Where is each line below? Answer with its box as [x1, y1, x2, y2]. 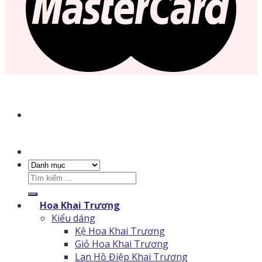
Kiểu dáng [51, 211, 95, 225]
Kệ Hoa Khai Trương [75, 224, 165, 237]
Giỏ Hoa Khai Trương [75, 237, 168, 250]
